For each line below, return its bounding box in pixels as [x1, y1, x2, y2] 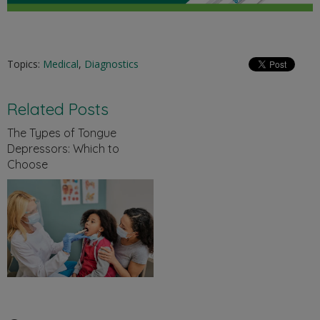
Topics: [7, 57, 43, 71]
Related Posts [7, 99, 109, 120]
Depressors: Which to [7, 141, 119, 156]
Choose [7, 157, 48, 172]
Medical [43, 57, 79, 71]
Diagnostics [84, 57, 139, 71]
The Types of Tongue [7, 126, 116, 141]
